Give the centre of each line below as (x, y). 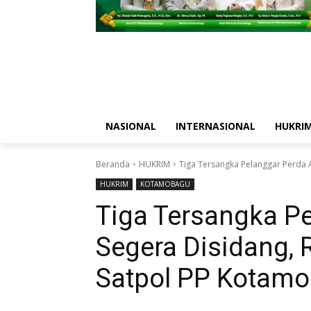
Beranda (113, 164)
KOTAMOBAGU (165, 184)
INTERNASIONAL (216, 126)
